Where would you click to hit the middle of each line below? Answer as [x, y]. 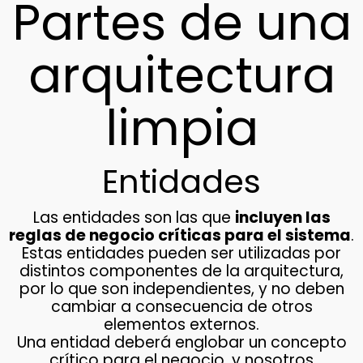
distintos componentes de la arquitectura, [181, 271]
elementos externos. [181, 325]
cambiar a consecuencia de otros [181, 307]
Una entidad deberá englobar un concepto [181, 343]
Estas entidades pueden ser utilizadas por [181, 254]
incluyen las [282, 218]
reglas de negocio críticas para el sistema [180, 236]
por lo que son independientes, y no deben [181, 289]
